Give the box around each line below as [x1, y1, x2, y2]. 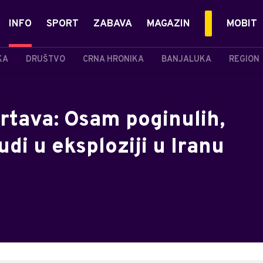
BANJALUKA [161, 54, 211, 65]
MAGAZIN [147, 18, 190, 31]
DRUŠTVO [26, 54, 65, 65]
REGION [229, 54, 259, 65]
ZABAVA [93, 18, 132, 31]
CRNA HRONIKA [83, 54, 144, 65]
